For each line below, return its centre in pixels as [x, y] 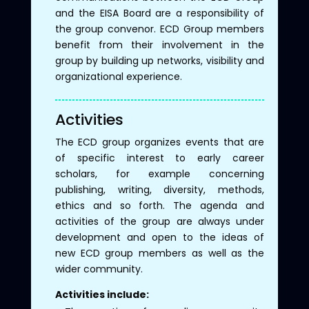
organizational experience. [118, 76]
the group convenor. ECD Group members [160, 29]
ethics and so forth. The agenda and [160, 205]
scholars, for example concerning [160, 173]
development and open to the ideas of [160, 237]
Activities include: [102, 294]
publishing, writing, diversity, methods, [160, 189]
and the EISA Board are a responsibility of [160, 13]
